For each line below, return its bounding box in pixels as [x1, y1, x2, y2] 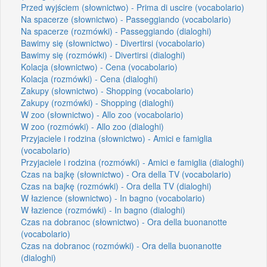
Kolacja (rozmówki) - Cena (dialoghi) [21, 72, 158, 85]
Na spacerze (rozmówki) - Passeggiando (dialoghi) [21, 24, 212, 37]
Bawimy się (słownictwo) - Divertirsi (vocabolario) [21, 36, 205, 49]
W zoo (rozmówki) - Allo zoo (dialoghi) [21, 120, 164, 132]
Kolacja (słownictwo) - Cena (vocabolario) [21, 60, 178, 73]
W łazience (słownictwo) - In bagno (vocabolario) [21, 191, 205, 204]
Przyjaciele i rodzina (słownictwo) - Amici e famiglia [21, 132, 212, 144]
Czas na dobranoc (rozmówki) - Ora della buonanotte [21, 239, 222, 252]
